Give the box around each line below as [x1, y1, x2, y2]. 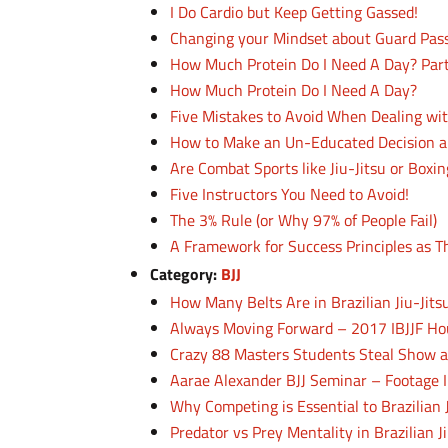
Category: [150, 262, 222, 286]
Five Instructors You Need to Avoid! [170, 182, 410, 206]
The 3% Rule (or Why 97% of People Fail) [170, 208, 438, 232]
